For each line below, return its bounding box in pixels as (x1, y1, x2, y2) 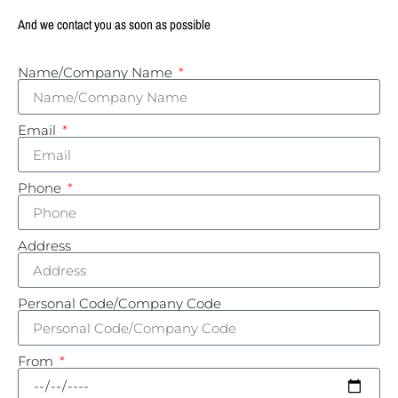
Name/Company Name (18, 64, 176, 82)
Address (18, 237, 71, 255)
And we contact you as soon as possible (18, 14, 211, 34)
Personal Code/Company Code (18, 295, 221, 313)
